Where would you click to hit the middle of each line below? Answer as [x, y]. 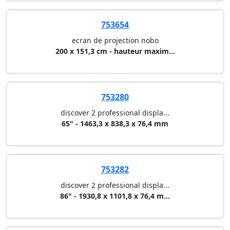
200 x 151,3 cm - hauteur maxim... [115, 51]
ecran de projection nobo [115, 41]
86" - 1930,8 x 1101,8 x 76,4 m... [115, 196]
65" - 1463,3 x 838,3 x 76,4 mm [115, 124]
